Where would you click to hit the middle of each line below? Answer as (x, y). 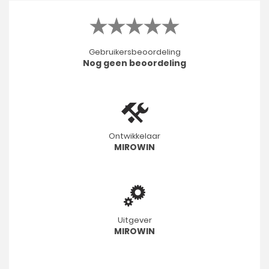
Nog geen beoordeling (134, 63)
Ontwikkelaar (134, 136)
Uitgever (134, 220)
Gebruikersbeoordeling (134, 52)
